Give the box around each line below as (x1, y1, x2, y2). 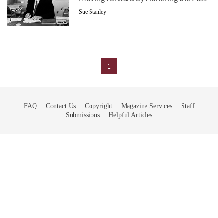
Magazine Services (121, 102, 172, 109)
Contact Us (45, 102, 76, 109)
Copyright (84, 102, 112, 109)
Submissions (66, 111, 100, 119)
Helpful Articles (109, 111, 152, 119)
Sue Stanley (79, 8, 106, 15)
